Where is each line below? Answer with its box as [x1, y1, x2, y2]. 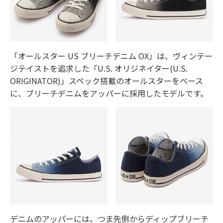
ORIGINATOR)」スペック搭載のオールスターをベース [10, 75, 203, 87]
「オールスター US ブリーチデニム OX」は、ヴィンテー [10, 50, 213, 62]
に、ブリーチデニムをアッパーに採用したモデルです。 [10, 87, 208, 100]
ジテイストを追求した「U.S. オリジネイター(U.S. [10, 62, 188, 75]
